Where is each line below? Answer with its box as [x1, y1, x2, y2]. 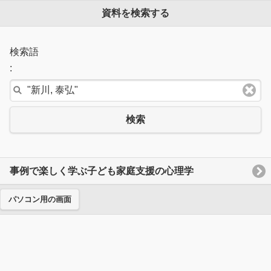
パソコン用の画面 [8, 195, 71, 204]
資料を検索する [102, 8, 169, 19]
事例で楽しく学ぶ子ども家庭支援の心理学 [10, 165, 194, 176]
